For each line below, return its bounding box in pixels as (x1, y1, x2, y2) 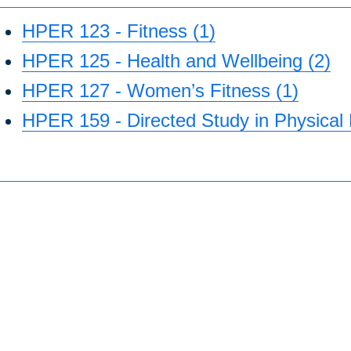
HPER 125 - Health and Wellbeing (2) (22, 50, 331, 72)
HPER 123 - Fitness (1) (22, 20, 215, 42)
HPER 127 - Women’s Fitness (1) (22, 80, 299, 102)
